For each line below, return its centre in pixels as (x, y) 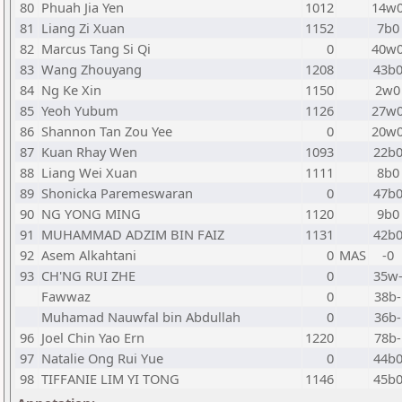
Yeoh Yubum (80, 110)
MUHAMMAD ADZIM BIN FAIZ (133, 234)
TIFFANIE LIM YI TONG (110, 379)
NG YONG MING (91, 214)
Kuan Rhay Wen (89, 152)
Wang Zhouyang (92, 69)
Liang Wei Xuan (89, 172)
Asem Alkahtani (89, 255)
